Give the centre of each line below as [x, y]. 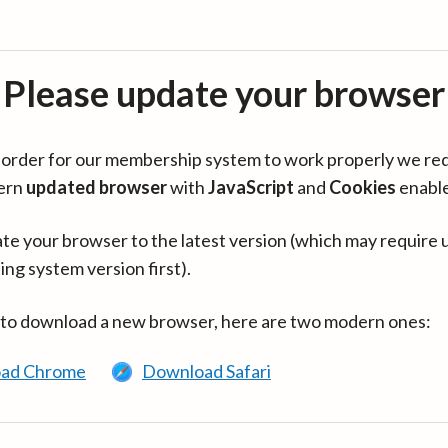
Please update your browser [224, 93]
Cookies [362, 187]
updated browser [96, 187]
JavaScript [251, 187]
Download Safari [206, 371]
